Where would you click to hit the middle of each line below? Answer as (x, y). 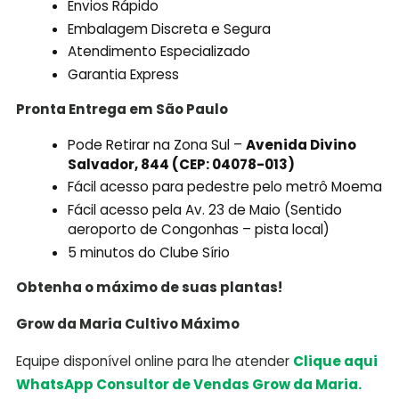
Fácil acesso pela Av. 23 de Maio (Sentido (205, 210)
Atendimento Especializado (159, 52)
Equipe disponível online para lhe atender (154, 361)
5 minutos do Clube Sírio (149, 253)
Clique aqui (335, 361)
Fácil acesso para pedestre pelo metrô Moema (225, 187)
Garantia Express (124, 75)
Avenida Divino (301, 144)
